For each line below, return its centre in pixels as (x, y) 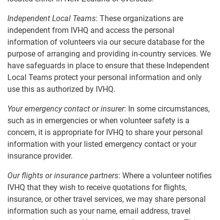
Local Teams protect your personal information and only (105, 78)
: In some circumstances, (167, 109)
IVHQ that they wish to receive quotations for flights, (97, 188)
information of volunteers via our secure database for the (106, 42)
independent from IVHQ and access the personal (91, 30)
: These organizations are (139, 19)
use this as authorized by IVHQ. (61, 89)
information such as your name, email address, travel (99, 211)
